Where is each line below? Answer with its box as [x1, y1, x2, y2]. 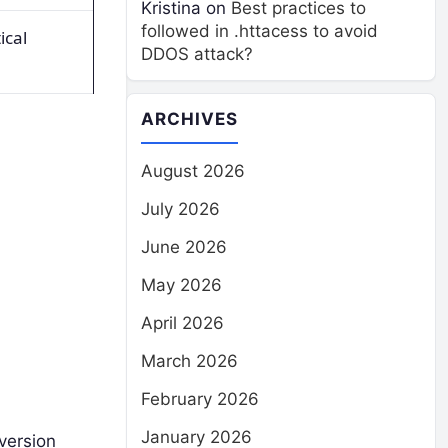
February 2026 [141, 389, 259, 409]
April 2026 [141, 313, 224, 333]
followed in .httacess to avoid [141, 21, 378, 41]
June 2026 [141, 237, 227, 257]
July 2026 [141, 199, 220, 219]
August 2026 [141, 161, 245, 181]
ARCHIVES [141, 109, 239, 129]
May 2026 [141, 275, 222, 295]
